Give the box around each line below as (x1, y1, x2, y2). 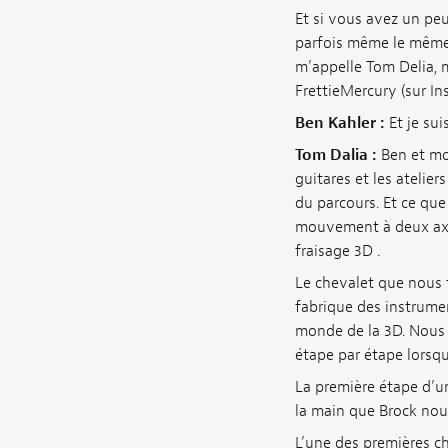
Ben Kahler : (294, 113, 389, 134)
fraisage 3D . (294, 241, 380, 262)
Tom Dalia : (294, 145, 381, 166)
